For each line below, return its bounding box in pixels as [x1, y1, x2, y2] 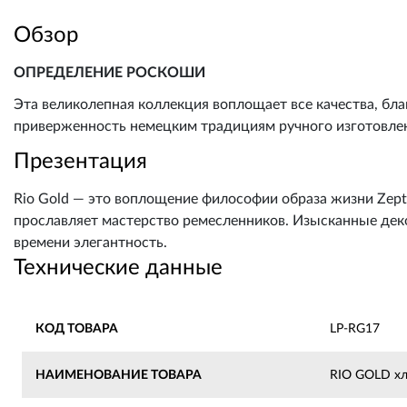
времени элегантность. [14, 235, 167, 251]
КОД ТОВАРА [35, 322, 118, 336]
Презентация [14, 151, 147, 174]
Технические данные [14, 257, 223, 280]
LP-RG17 [330, 322, 380, 336]
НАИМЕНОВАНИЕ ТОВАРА [35, 368, 202, 382]
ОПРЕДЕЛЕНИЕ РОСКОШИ [14, 65, 205, 80]
